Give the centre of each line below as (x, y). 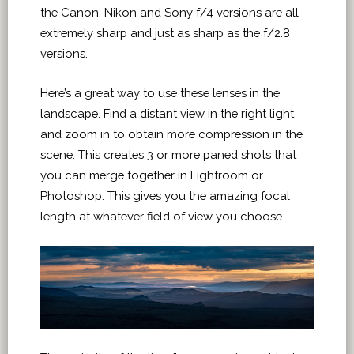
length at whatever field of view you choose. (164, 216)
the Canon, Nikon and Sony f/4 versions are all (169, 12)
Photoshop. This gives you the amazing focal (165, 196)
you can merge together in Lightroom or (152, 175)
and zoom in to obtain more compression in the (171, 134)
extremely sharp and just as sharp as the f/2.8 (165, 33)
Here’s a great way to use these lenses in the (160, 93)
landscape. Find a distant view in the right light (167, 113)
